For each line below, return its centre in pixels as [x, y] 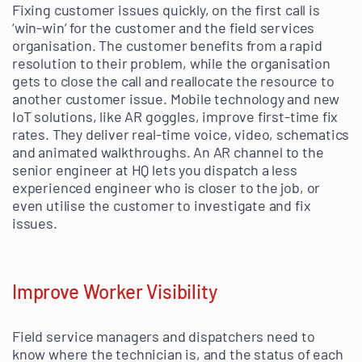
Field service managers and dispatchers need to [164, 337]
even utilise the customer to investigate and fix [162, 206]
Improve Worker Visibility [115, 292]
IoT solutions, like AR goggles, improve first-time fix [175, 117]
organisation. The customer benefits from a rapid [167, 46]
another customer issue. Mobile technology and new [176, 99]
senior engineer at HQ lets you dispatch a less [155, 170]
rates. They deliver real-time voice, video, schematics [181, 135]
